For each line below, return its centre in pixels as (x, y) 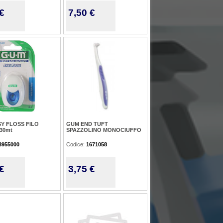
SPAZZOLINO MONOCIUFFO (104, 130)
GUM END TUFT (87, 124)
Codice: (76, 144)
